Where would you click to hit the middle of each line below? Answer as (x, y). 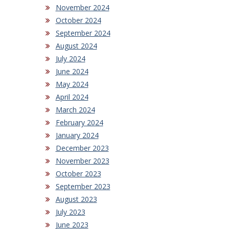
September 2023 (83, 186)
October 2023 (78, 173)
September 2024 (83, 33)
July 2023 (70, 212)
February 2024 (79, 122)
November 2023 (82, 161)
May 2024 (72, 84)
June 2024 (72, 71)
